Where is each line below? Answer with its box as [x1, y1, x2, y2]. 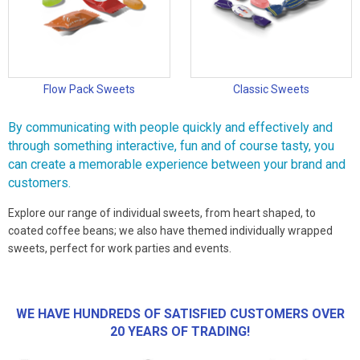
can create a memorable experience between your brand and [8, 157, 346, 173]
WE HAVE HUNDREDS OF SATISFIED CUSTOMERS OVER [15, 306, 345, 322]
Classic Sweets [232, 83, 309, 96]
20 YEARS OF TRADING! [110, 324, 250, 340]
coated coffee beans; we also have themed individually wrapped [8, 224, 333, 238]
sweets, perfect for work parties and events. [8, 242, 231, 256]
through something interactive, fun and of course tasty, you [8, 138, 334, 154]
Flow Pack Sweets [43, 83, 135, 96]
